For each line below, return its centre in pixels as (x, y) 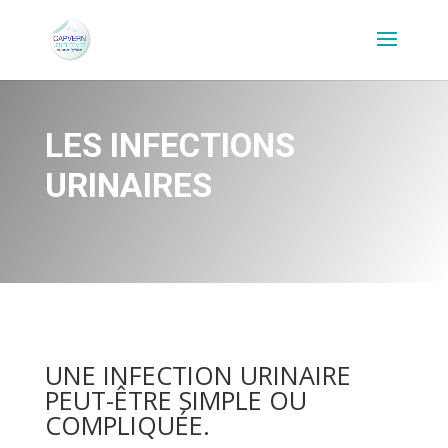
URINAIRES (128, 185)
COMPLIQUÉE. (127, 425)
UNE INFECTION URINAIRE (197, 375)
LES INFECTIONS (169, 145)
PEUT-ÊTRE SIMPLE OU (175, 400)
